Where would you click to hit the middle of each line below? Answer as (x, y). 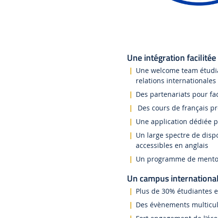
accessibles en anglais (172, 145)
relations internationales (176, 81)
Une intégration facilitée (171, 58)
